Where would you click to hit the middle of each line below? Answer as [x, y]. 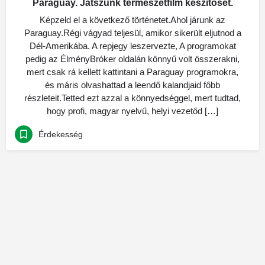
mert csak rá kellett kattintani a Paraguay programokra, [132, 72]
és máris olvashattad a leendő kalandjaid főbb [132, 85]
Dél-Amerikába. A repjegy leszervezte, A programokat [132, 46]
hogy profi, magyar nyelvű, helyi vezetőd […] [132, 111]
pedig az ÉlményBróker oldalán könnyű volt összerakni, [132, 59]
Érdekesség [61, 134]
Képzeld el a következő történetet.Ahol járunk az [132, 20]
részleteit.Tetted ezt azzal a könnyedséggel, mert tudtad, [132, 98]
